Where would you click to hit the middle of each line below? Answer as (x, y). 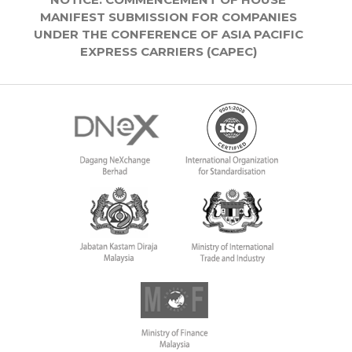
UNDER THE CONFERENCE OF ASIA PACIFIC (168, 35)
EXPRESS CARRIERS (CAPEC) (168, 52)
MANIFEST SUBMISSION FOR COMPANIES (168, 17)
